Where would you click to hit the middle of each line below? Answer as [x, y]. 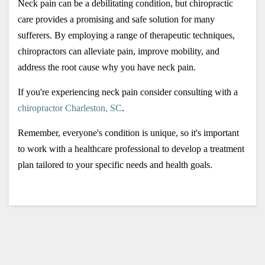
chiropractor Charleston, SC [70, 108]
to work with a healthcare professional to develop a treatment [131, 148]
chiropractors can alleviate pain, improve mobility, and [119, 51]
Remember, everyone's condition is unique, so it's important [128, 132]
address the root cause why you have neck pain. [108, 67]
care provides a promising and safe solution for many [116, 19]
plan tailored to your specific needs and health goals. [115, 164]
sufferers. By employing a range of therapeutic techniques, [126, 35]
